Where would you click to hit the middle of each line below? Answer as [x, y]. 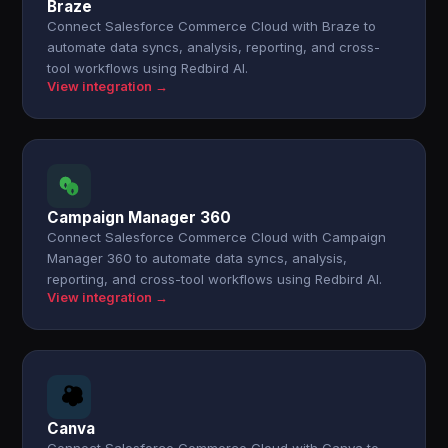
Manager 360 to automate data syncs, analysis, [197, 258]
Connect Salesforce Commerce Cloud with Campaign [217, 237]
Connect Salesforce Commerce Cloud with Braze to [212, 26]
